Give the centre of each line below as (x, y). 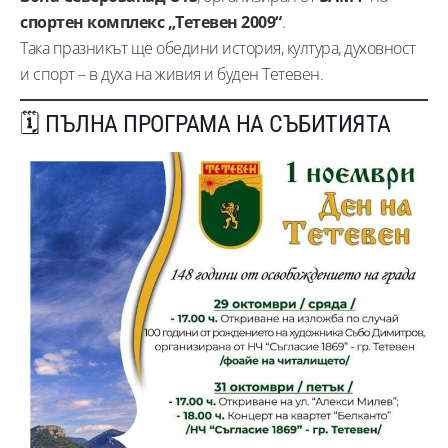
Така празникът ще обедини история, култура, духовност (218, 48)
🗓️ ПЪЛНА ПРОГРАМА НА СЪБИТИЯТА (205, 124)
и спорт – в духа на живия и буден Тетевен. (171, 74)
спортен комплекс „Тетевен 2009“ (151, 22)
